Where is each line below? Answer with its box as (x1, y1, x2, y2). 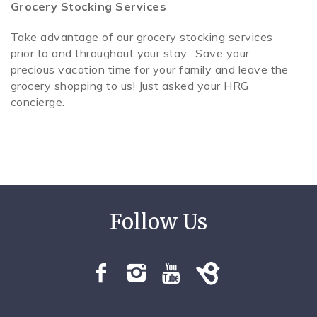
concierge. (11, 95, 65, 110)
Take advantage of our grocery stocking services (11, 30, 273, 45)
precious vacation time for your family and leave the (11, 62, 289, 77)
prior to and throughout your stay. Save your (11, 46, 250, 61)
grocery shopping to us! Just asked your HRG (11, 79, 249, 93)
